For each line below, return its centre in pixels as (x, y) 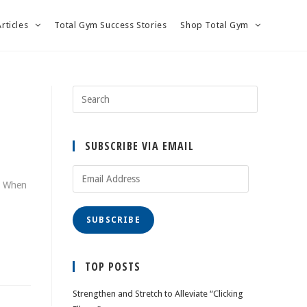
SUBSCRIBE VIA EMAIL (139, 146)
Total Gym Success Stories (111, 25)
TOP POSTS (113, 267)
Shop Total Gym (216, 25)
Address (88, 188)
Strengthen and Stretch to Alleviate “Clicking (158, 294)
